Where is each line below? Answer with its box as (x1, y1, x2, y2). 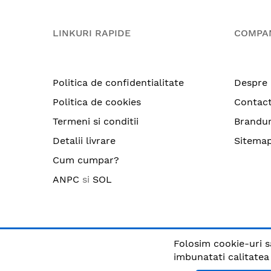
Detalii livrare (53, 135, 116, 146)
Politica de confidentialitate (53, 77, 184, 88)
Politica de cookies (53, 96, 141, 108)
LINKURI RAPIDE (53, 27, 131, 39)
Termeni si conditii (53, 116, 139, 127)
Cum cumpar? (53, 154, 119, 166)
